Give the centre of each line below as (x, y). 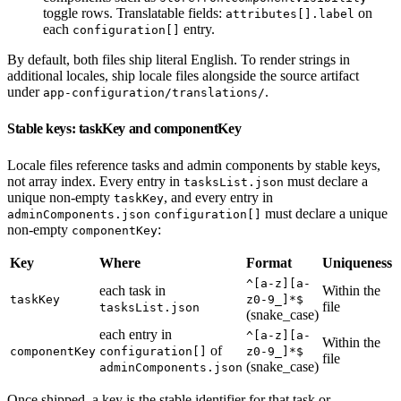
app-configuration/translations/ (154, 92)
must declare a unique (324, 213)
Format (269, 262)
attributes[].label (290, 13)
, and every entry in (218, 197)
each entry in (136, 334)
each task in (132, 290)
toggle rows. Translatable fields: (134, 13)
